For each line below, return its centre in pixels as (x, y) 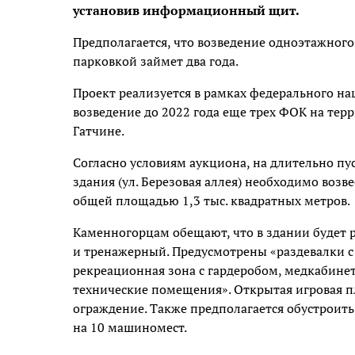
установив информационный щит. (186, 10)
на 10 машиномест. (130, 327)
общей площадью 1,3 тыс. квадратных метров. (212, 200)
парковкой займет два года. (156, 61)
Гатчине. (99, 131)
